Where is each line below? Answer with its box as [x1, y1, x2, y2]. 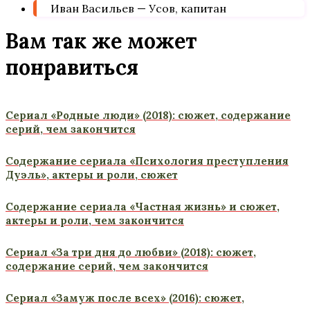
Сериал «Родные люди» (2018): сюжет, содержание [6, 109, 291, 122]
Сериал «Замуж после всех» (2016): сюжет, [6, 291, 244, 304]
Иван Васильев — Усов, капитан [51, 1, 226, 15]
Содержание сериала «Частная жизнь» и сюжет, [6, 200, 280, 213]
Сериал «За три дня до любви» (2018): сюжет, [6, 246, 256, 259]
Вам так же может [6, 28, 197, 54]
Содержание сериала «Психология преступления [6, 154, 289, 167]
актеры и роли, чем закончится [6, 214, 184, 227]
